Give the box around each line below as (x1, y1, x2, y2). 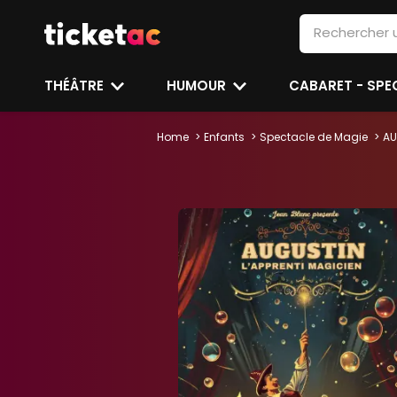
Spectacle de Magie (260, 129, 368, 144)
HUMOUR (167, 76, 230, 95)
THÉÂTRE (44, 76, 107, 95)
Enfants (204, 129, 245, 144)
